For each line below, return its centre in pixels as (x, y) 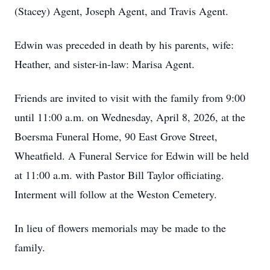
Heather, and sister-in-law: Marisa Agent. (105, 64)
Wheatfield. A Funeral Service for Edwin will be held (132, 155)
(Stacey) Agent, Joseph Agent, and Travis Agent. (121, 11)
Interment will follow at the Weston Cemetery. (116, 194)
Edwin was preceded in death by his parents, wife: (124, 45)
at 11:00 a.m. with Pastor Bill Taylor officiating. (119, 175)
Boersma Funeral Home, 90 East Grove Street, (116, 136)
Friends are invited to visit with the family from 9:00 (130, 98)
